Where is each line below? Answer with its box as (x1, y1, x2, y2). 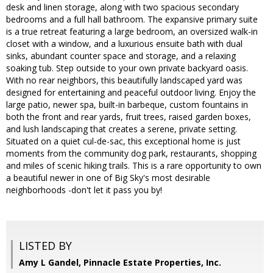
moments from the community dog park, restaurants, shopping (6, 147, 257, 160)
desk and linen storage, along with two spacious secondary (6, 1, 239, 13)
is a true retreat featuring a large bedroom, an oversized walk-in (6, 26, 258, 38)
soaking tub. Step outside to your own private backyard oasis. (6, 62, 248, 74)
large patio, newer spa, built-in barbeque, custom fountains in (6, 99, 248, 111)
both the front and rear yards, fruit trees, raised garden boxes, (6, 111, 251, 123)
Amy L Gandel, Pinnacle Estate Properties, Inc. (19, 257, 221, 269)
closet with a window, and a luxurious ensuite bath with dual (6, 38, 243, 50)
